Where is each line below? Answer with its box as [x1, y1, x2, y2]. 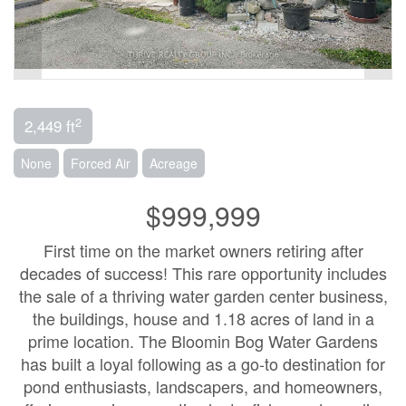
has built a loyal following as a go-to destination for [21, 352, 385, 375]
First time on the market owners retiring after [43, 238, 363, 262]
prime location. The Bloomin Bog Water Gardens [28, 329, 378, 353]
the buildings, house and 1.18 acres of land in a [32, 306, 374, 330]
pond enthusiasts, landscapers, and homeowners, [24, 374, 382, 398]
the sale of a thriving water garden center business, [18, 284, 388, 307]
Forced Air [71, 154, 130, 172]
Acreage [150, 154, 198, 172]
